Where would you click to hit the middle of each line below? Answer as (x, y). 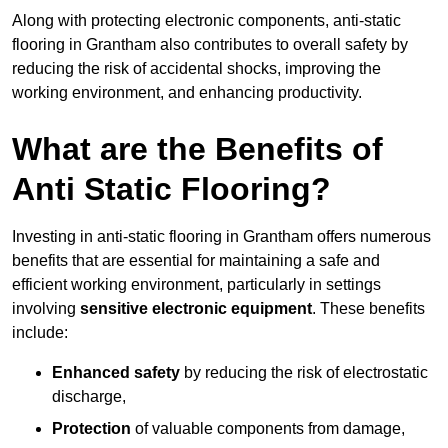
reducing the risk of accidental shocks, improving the (196, 69)
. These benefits (368, 309)
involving (46, 309)
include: (40, 333)
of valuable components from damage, (268, 429)
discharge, (89, 397)
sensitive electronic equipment (196, 309)
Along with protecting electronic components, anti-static (206, 21)
